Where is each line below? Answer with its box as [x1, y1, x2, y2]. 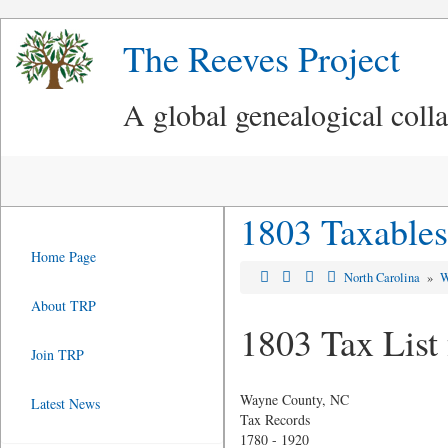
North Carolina [344, 269, 424, 286]
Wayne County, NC [239, 390, 349, 409]
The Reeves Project [123, 34, 400, 82]
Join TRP [31, 345, 84, 364]
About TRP [31, 296, 96, 315]
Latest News [31, 394, 100, 413]
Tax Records [239, 410, 310, 429]
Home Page [31, 247, 96, 266]
